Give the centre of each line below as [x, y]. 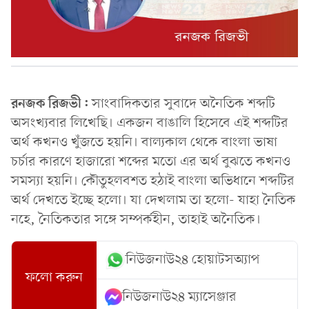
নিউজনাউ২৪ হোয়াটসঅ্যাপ [193, 260]
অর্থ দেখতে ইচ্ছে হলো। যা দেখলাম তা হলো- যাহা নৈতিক [153, 200]
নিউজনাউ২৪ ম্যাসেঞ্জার [180, 297]
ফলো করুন [54, 278]
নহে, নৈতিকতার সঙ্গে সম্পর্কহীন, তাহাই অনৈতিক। [138, 220]
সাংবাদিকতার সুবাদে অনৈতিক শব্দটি [183, 104]
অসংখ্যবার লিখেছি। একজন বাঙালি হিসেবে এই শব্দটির [150, 123]
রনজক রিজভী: [51, 104]
